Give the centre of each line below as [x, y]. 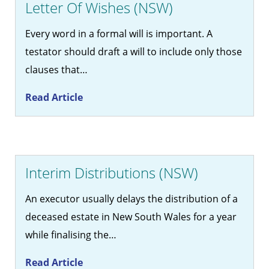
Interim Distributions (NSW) [112, 173]
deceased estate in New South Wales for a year [131, 217]
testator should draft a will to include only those [134, 52]
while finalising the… [71, 235]
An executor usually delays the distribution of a [131, 199]
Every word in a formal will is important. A [119, 34]
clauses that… [56, 70]
